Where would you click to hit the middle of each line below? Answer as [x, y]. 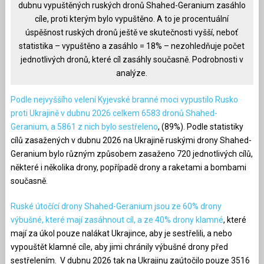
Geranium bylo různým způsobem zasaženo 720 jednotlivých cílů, [131, 154]
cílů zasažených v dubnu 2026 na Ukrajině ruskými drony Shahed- [131, 141]
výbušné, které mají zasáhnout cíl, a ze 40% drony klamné [117, 220]
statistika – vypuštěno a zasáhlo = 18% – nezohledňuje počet [132, 46]
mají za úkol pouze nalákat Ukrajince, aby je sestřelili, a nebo [121, 234]
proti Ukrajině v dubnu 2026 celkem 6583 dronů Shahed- [114, 113]
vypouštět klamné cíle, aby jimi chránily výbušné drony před [119, 247]
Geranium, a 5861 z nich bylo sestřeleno [84, 127]
